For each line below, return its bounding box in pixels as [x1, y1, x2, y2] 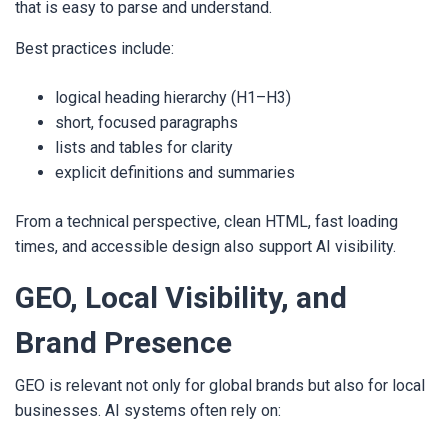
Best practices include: [15, 39, 174, 58]
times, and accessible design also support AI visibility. [15, 237, 396, 256]
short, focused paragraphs [55, 113, 238, 132]
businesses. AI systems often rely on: [15, 401, 281, 420]
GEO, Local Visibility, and [15, 280, 347, 315]
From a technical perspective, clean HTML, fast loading [15, 212, 398, 231]
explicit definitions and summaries [55, 163, 295, 182]
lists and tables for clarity [55, 138, 233, 157]
